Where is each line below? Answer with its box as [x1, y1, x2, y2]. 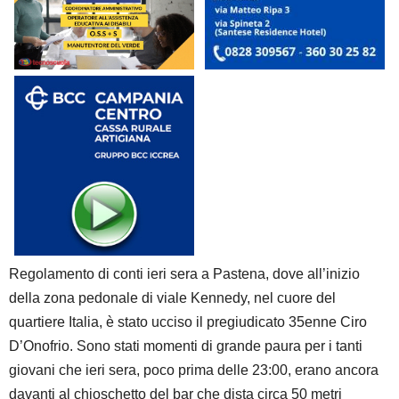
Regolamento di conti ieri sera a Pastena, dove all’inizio [9, 265, 360, 281]
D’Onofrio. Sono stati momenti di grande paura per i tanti [9, 338, 362, 354]
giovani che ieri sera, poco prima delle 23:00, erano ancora [9, 362, 379, 378]
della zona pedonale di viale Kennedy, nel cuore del [9, 289, 336, 305]
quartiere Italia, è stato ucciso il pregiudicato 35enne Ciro [9, 313, 367, 330]
